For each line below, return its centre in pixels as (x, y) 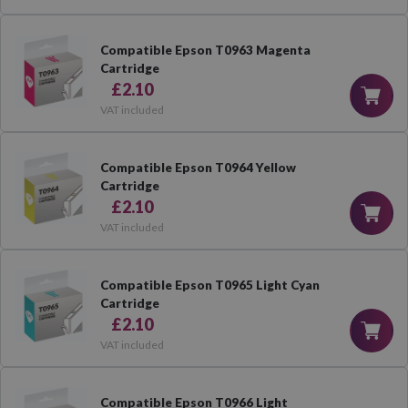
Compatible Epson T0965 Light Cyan (209, 285)
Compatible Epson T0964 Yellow (198, 167)
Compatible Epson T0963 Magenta (205, 50)
